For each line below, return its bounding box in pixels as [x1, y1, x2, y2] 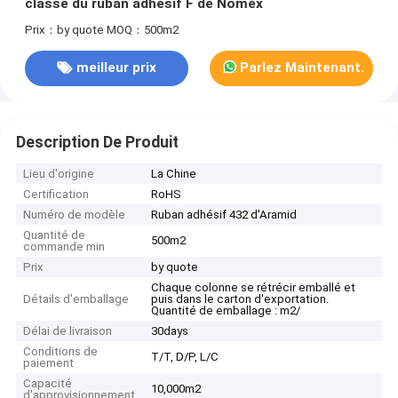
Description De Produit [15, 132, 179, 151]
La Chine [151, 167, 197, 181]
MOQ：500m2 [106, 22, 179, 36]
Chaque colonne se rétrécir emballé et [151, 281, 356, 295]
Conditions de [23, 345, 99, 359]
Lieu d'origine [23, 167, 95, 181]
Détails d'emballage [23, 292, 130, 306]
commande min [23, 240, 106, 254]
